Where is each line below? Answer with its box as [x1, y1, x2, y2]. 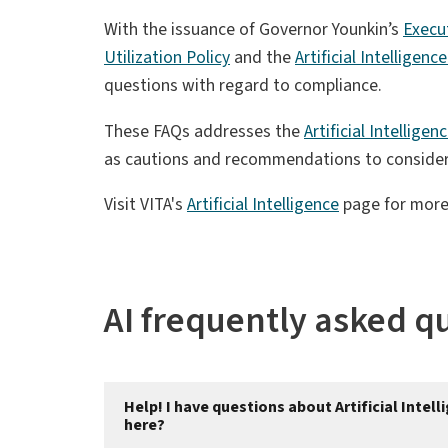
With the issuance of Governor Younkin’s [104, 17, 403, 42]
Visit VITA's [104, 192, 187, 218]
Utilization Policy [104, 45, 230, 70]
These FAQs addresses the [104, 118, 304, 144]
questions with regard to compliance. [104, 73, 382, 98]
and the [230, 45, 295, 70]
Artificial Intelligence [187, 192, 339, 218]
